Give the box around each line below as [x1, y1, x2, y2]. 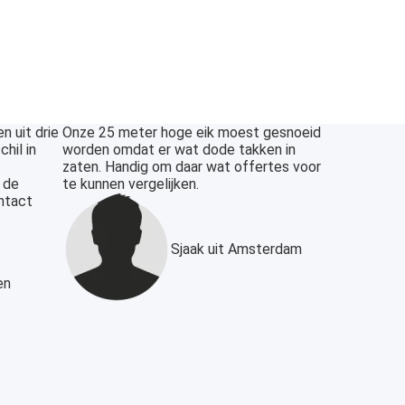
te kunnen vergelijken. [61, 175, 199, 193]
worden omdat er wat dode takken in [61, 141, 296, 159]
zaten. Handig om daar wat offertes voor [61, 158, 321, 176]
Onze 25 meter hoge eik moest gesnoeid [61, 124, 321, 142]
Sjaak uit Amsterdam [170, 240, 302, 258]
